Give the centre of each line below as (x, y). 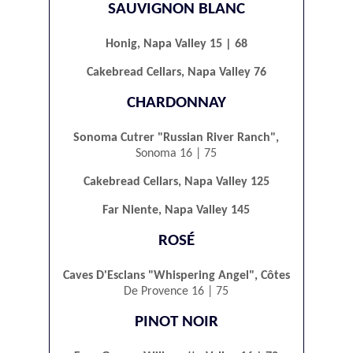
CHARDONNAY (176, 103)
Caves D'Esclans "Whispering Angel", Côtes (176, 275)
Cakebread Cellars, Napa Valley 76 (176, 73)
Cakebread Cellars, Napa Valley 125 (176, 182)
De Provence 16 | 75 (176, 291)
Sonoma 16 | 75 (176, 153)
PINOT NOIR (176, 321)
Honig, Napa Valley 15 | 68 (176, 45)
